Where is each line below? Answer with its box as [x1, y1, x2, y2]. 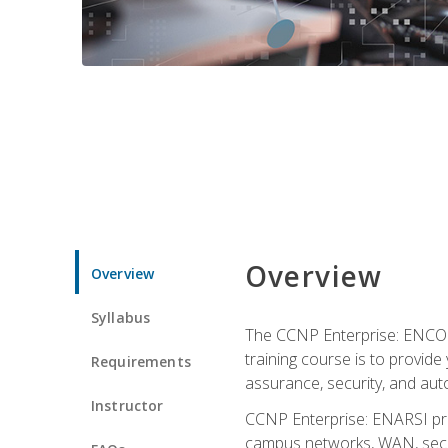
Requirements [91, 351, 191, 371]
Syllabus [91, 307, 151, 327]
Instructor [91, 395, 164, 415]
